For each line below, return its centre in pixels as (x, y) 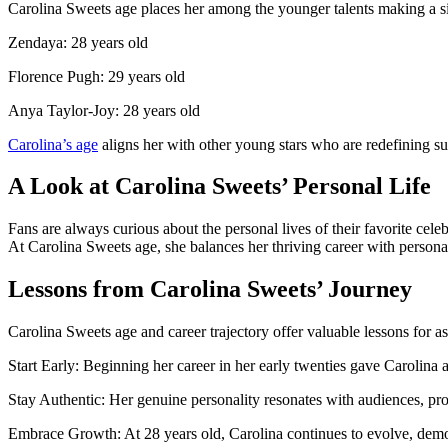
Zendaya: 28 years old (78, 42)
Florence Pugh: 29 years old (96, 76)
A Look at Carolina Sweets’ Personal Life (219, 186)
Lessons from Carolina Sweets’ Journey (210, 289)
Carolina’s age (53, 144)
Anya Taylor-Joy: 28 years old (104, 110)
